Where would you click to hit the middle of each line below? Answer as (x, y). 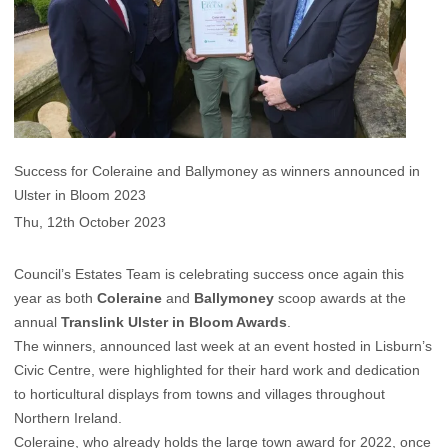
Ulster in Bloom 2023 (80, 194)
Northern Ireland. (68, 418)
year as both (55, 298)
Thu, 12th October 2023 (90, 222)
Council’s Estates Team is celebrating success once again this (209, 274)
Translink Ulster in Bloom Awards (174, 322)
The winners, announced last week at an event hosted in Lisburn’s (223, 346)
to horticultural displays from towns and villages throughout (199, 394)
